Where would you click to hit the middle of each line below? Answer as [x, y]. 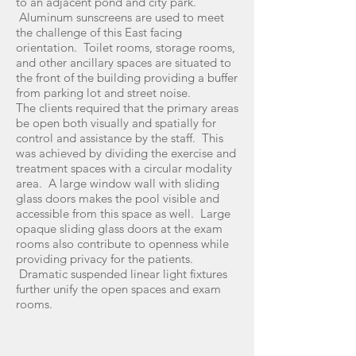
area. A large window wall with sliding [118, 183]
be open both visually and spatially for [116, 123]
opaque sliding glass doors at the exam [119, 228]
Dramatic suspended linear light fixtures [122, 274]
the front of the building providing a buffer [127, 77]
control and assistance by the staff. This [120, 138]
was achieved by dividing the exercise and [126, 153]
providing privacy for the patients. [104, 259]
